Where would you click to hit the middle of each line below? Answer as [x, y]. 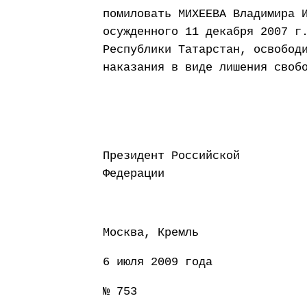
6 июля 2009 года [158, 262]
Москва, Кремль [151, 232]
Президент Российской [171, 156]
